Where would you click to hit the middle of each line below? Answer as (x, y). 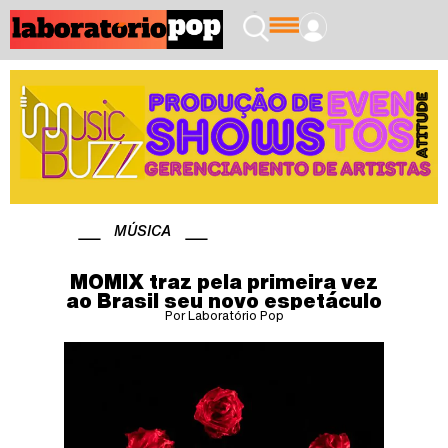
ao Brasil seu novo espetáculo (224, 300)
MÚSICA (142, 230)
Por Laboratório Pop (224, 315)
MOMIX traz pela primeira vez (224, 281)
